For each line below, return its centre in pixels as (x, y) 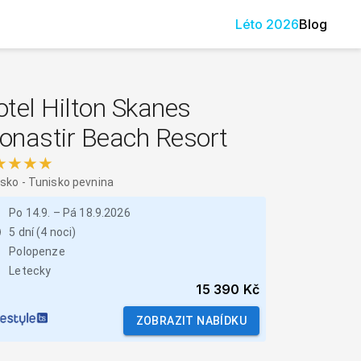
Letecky (30, 271)
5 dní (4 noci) (43, 232)
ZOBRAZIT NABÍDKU (191, 321)
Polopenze (37, 251)
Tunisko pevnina (71, 182)
